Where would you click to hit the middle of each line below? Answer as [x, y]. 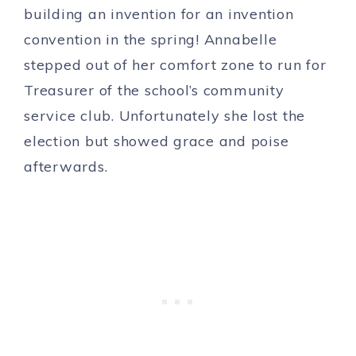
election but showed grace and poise [157, 141]
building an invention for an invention [159, 14]
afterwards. [66, 166]
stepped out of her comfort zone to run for [175, 64]
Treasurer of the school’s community [154, 90]
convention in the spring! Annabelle [151, 39]
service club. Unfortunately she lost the [164, 115]
